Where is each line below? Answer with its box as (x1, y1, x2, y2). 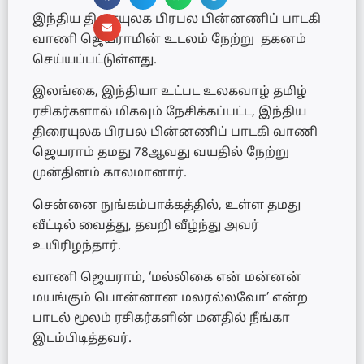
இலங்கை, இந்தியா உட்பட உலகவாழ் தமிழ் (32, 84, 307, 101)
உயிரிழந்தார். (32, 238, 121, 254)
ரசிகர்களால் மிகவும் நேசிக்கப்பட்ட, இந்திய (32, 105, 306, 121)
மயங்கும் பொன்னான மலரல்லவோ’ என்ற (32, 291, 308, 307)
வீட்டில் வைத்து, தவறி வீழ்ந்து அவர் (32, 218, 259, 234)
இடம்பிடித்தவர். (32, 331, 132, 348)
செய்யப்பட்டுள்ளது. (32, 53, 157, 68)
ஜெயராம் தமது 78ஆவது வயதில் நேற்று (32, 145, 289, 162)
